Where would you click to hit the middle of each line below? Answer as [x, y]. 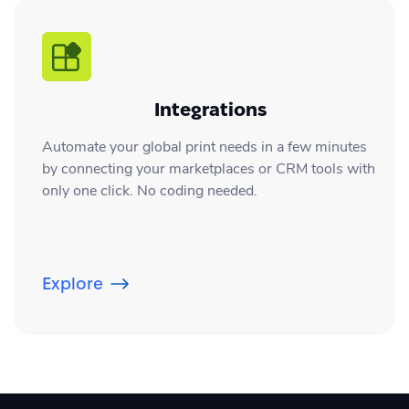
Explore [73, 283]
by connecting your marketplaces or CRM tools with [209, 168]
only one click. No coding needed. [150, 190]
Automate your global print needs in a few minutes [204, 147]
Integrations [210, 109]
